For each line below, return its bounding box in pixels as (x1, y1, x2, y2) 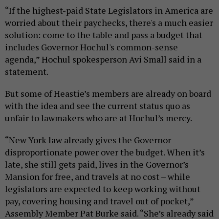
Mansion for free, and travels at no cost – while (5, 170, 190, 182)
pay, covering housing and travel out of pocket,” (5, 195, 194, 207)
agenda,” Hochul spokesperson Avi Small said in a (5, 53, 201, 65)
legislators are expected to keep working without (5, 182, 200, 195)
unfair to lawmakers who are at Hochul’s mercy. (5, 111, 194, 124)
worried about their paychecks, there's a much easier (5, 16, 213, 28)
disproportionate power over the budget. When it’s (5, 146, 205, 158)
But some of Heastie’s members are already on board (5, 87, 211, 99)
